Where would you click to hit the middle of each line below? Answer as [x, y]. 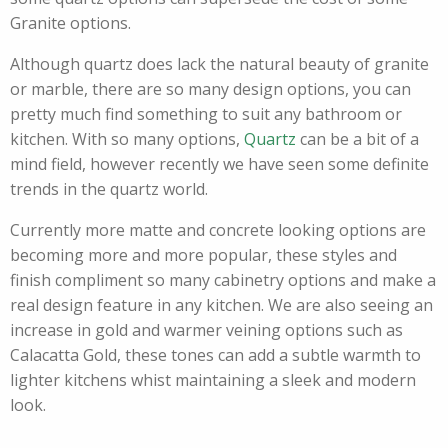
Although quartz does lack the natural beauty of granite [219, 64]
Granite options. [70, 23]
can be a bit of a [357, 139]
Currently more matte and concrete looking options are [218, 230]
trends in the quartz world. [109, 189]
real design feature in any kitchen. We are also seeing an [221, 305]
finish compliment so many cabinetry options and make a [223, 280]
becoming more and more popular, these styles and [203, 255]
